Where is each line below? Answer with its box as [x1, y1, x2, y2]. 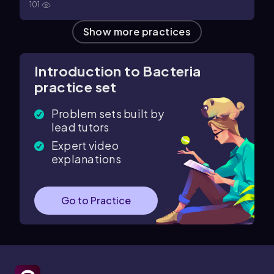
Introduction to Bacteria [34, 62, 201, 80]
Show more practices [83, 25, 191, 38]
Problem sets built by [51, 106, 165, 120]
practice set [34, 78, 117, 95]
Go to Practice [61, 194, 131, 207]
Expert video [51, 138, 119, 152]
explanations [51, 152, 121, 166]
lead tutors [51, 120, 109, 134]
